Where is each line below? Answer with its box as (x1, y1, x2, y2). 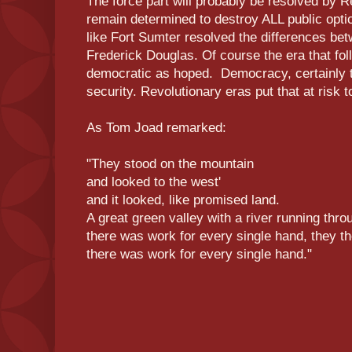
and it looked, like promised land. (86, 192, 280, 207)
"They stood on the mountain (86, 156, 254, 171)
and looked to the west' (86, 174, 221, 189)
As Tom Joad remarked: (86, 119, 226, 135)
